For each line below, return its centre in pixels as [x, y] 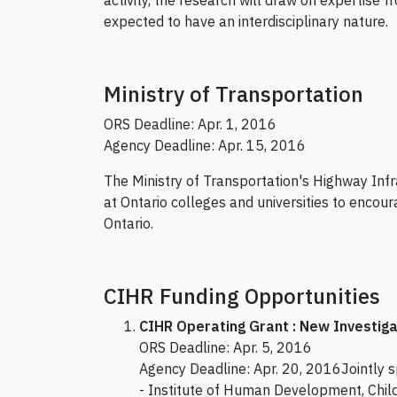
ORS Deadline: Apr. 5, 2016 [226, 348]
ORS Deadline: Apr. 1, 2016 [190, 125]
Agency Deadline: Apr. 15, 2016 [205, 146]
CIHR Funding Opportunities [242, 296]
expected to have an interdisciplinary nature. [246, 22]
